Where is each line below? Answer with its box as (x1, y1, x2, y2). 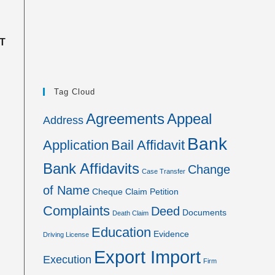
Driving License (43, 231, 89, 238)
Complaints (43, 203, 110, 219)
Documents (182, 207, 227, 217)
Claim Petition (125, 187, 179, 196)
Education (91, 225, 151, 240)
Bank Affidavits (43, 161, 139, 177)
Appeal (167, 111, 212, 127)
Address (43, 114, 83, 126)
